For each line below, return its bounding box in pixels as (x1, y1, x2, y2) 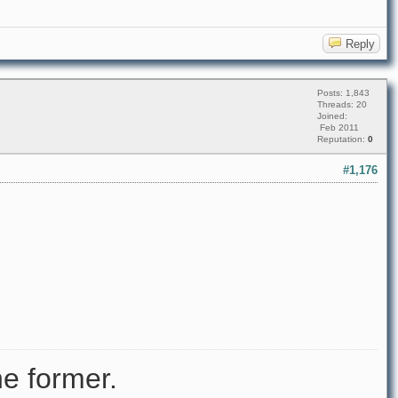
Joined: (317, 111, 347, 122)
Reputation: (317, 134, 368, 145)
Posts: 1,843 (317, 88, 370, 99)
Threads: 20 (317, 99, 367, 110)
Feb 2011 (317, 123, 359, 133)
